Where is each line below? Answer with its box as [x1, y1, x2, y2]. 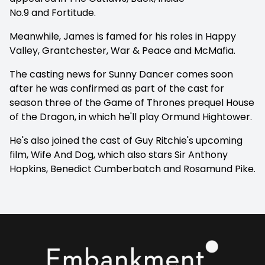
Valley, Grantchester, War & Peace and [9, 43, 192, 57]
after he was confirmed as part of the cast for [9, 81, 224, 95]
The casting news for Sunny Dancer [9, 67, 174, 81]
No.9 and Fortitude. [9, 5, 96, 20]
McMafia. [194, 43, 235, 57]
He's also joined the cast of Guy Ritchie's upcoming [9, 133, 243, 147]
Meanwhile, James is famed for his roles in [9, 29, 203, 43]
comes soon [176, 67, 233, 81]
